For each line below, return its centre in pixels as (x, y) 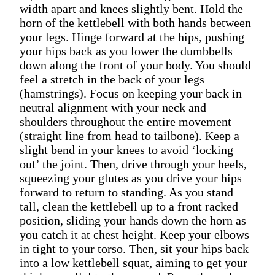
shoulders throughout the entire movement (126, 121)
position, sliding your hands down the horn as (133, 220)
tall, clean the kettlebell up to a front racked (129, 206)
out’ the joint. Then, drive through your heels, (133, 164)
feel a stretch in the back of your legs (112, 79)
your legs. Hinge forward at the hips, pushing (132, 37)
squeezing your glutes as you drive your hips (131, 178)
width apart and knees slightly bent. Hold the (131, 8)
